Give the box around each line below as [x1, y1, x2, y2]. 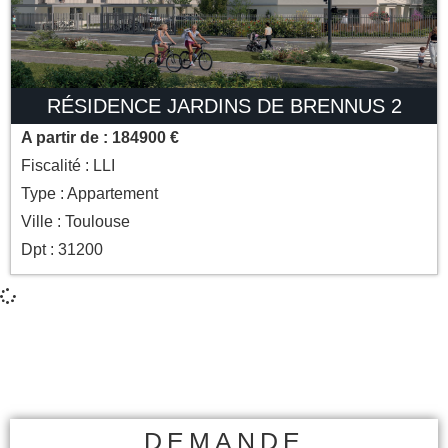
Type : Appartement [21, 185, 158, 203]
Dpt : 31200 [21, 241, 103, 259]
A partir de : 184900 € [21, 129, 179, 147]
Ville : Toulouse [21, 213, 130, 231]
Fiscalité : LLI [21, 157, 115, 175]
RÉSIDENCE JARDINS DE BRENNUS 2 [46, 95, 402, 118]
